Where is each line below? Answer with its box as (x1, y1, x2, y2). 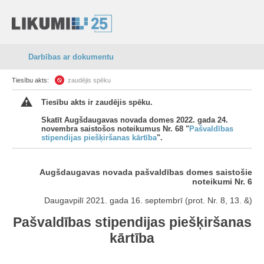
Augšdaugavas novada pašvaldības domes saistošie (39, 167, 252, 177)
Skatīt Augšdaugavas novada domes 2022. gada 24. (41, 115, 228, 124)
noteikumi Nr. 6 (192, 177, 252, 186)
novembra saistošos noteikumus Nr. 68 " (41, 124, 189, 133)
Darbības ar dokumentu (28, 52, 114, 61)
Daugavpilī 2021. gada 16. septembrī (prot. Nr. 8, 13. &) (44, 196, 252, 205)
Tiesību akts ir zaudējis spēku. (41, 98, 153, 107)
